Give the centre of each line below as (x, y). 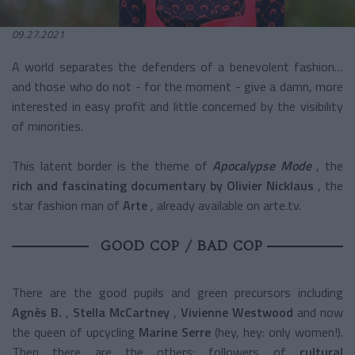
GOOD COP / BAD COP (181, 245)
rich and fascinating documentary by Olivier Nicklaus (163, 185)
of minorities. (48, 126)
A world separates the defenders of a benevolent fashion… (177, 66)
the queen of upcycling (73, 332)
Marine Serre (175, 332)
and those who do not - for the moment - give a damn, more (177, 86)
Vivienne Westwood (237, 312)
